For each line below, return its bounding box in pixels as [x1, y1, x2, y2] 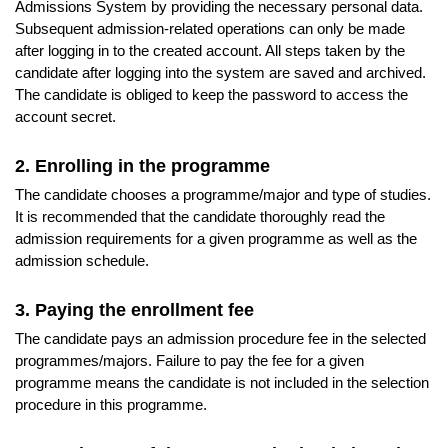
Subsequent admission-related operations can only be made [15, 20, 405, 38]
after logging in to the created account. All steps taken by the [15, 42, 405, 60]
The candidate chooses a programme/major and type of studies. [15, 186, 431, 204]
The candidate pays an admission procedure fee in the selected [15, 330, 426, 348]
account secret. [15, 108, 116, 126]
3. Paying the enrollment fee [15, 300, 254, 321]
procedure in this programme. [15, 396, 207, 414]
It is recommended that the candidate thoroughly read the [15, 208, 385, 226]
